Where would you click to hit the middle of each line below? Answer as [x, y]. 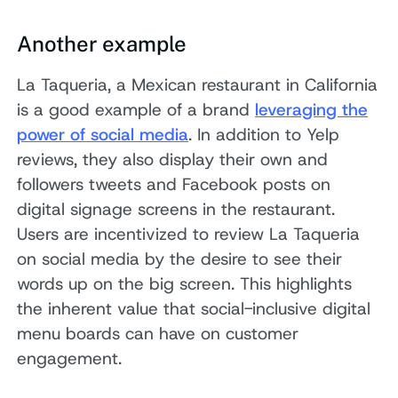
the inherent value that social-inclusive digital [194, 309]
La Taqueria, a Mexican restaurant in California [198, 85]
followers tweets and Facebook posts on [174, 185]
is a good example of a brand [136, 110]
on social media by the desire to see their [180, 259]
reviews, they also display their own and [173, 160]
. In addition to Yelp [264, 135]
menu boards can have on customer [158, 334]
